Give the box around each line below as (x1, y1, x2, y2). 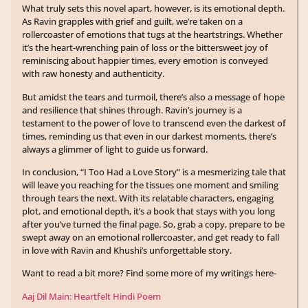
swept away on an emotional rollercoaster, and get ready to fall (22, 230, 279, 243)
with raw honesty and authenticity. (22, 67, 164, 80)
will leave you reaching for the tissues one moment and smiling (22, 178, 278, 191)
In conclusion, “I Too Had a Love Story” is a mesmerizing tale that (22, 165, 286, 178)
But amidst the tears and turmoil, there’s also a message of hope (22, 90, 285, 103)
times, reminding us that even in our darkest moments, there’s (22, 129, 276, 142)
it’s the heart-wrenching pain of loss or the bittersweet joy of (22, 41, 268, 54)
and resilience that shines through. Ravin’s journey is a (22, 103, 242, 116)
